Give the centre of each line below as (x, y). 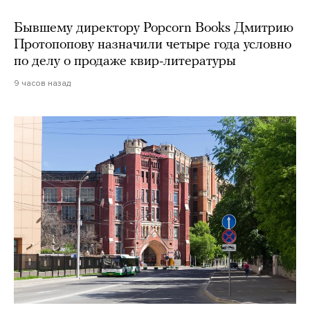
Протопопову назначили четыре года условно (153, 45)
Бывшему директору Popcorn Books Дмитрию (154, 28)
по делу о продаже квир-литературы (125, 61)
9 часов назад (42, 83)
